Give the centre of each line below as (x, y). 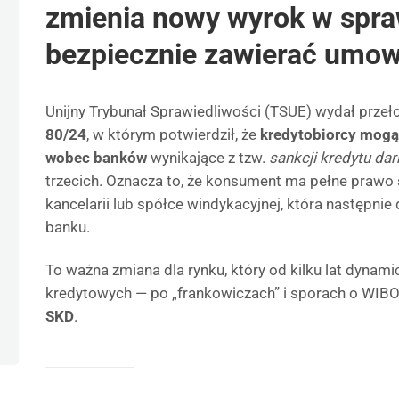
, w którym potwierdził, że (173, 134)
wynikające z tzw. (208, 158)
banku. (68, 227)
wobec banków (96, 158)
